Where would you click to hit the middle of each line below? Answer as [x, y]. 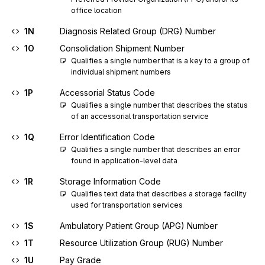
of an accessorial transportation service [140, 116]
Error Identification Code [107, 137]
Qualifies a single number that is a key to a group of [160, 61]
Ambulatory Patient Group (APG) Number [139, 226]
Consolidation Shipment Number [122, 48]
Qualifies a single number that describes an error [156, 149]
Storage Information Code [110, 181]
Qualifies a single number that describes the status [159, 105]
